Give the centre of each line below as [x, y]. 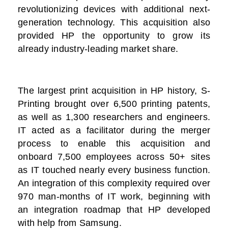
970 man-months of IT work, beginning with [114, 197]
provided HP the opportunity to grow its [114, 36]
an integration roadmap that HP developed [114, 210]
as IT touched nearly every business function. [114, 170]
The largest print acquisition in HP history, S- [114, 91]
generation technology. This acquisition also [114, 23]
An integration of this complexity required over [114, 183]
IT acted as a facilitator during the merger [114, 131]
